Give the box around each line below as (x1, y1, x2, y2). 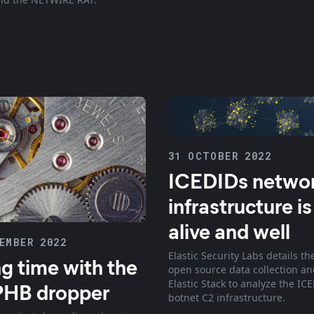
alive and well (168, 217, 290, 245)
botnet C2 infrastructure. (168, 291, 285, 305)
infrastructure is (168, 191, 312, 220)
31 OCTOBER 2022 (168, 149, 271, 163)
